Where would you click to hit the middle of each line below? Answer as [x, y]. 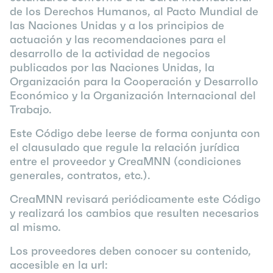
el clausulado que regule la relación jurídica [125, 147]
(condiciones [206, 161]
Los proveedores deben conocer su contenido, [130, 251]
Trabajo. [31, 109]
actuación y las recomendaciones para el [118, 39]
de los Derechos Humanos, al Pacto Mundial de [134, 11]
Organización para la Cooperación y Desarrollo [134, 81]
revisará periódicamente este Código [162, 199]
